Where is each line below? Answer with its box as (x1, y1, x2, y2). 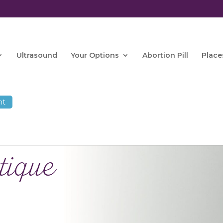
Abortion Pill (142, 51, 188, 60)
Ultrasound (16, 51, 57, 60)
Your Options (71, 51, 119, 60)
